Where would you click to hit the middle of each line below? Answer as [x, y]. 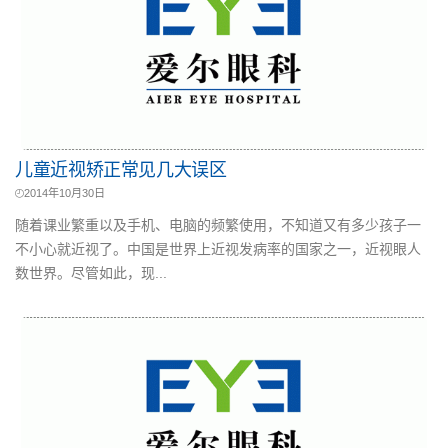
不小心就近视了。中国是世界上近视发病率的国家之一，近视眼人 [218, 249]
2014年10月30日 [64, 193]
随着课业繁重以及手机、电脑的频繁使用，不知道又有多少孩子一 [218, 225]
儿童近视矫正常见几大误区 [121, 170]
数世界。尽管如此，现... [91, 273]
